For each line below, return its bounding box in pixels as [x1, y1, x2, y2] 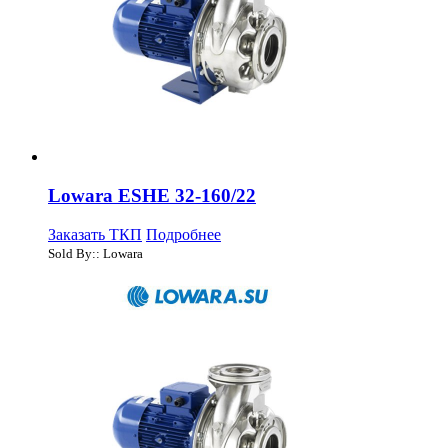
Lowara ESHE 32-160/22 [48, 184, 256, 206]
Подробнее [146, 225, 221, 243]
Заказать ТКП [48, 225, 142, 243]
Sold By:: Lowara [48, 245, 143, 261]
